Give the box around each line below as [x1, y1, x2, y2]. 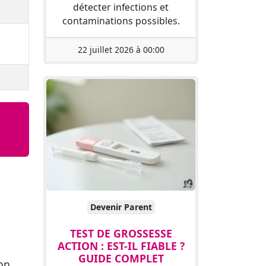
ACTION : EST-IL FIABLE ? [57, 239, 185, 254]
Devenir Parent [90, 201, 152, 213]
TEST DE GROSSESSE [69, 226, 172, 241]
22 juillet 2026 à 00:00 [77, 44, 164, 56]
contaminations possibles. [62, 14, 180, 28]
